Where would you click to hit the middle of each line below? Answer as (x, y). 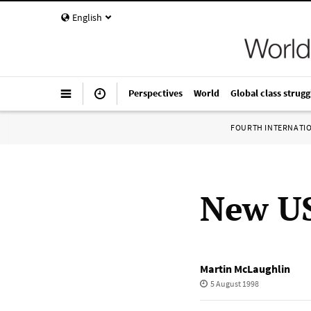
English (87, 17)
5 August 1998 (234, 284)
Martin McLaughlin (245, 269)
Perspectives (155, 93)
